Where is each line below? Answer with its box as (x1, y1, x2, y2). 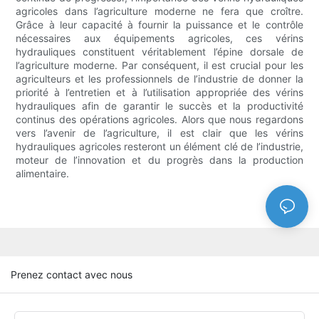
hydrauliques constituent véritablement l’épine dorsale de (16, 46, 303, 58)
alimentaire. (16, 167, 70, 180)
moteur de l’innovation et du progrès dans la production (16, 154, 303, 167)
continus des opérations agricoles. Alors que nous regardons (16, 113, 303, 126)
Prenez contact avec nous (11, 268, 132, 281)
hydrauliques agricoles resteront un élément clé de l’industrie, (16, 140, 303, 153)
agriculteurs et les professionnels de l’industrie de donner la (16, 73, 303, 85)
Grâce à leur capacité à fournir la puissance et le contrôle (16, 19, 303, 31)
